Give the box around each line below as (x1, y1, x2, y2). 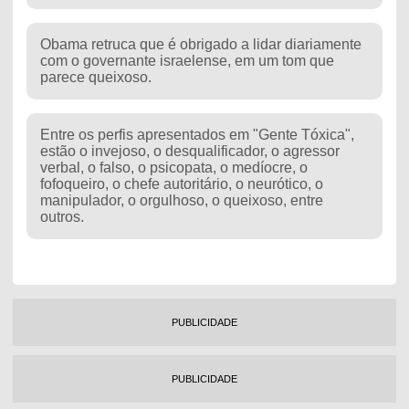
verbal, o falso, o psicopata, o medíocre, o (39, 159, 308, 175)
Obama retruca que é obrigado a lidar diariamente (39, 36, 362, 52)
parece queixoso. (39, 68, 152, 85)
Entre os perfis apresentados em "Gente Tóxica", (39, 126, 354, 142)
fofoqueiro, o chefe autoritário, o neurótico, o (39, 175, 323, 192)
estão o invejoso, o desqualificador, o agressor (39, 142, 340, 159)
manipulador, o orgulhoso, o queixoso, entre (39, 192, 323, 208)
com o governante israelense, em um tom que (39, 52, 334, 68)
